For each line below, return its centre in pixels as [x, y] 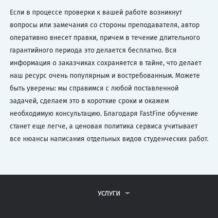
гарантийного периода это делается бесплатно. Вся [93, 50]
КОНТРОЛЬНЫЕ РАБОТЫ [109, 206]
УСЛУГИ [109, 193]
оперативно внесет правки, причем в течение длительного [105, 37]
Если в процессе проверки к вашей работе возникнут [96, 12]
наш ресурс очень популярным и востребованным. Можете [105, 75]
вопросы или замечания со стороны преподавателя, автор [105, 25]
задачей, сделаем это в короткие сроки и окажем [89, 101]
